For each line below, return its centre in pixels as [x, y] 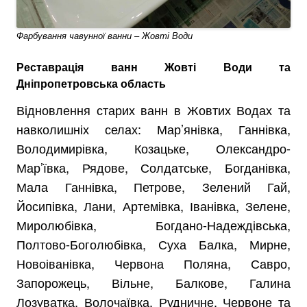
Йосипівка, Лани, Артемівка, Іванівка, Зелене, [153, 206]
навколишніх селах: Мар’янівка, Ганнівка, [153, 129]
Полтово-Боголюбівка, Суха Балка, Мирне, [153, 244]
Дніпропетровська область [91, 83]
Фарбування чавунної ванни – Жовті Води [105, 35]
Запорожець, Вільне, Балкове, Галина [153, 282]
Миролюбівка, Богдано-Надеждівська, [153, 225]
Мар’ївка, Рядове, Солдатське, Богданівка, [153, 167]
